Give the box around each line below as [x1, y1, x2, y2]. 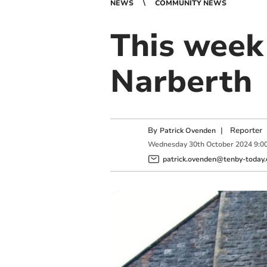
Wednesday [147, 139, 187, 150]
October [206, 139, 234, 150]
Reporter [229, 125, 262, 136]
